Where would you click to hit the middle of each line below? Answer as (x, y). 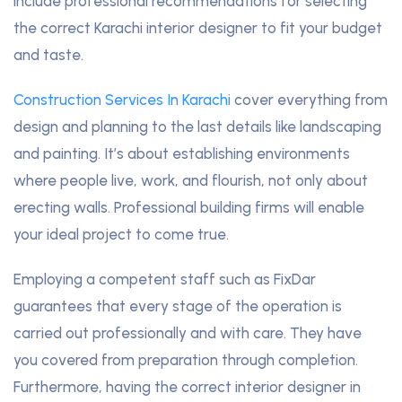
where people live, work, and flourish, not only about (191, 181)
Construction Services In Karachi (122, 100)
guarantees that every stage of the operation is (178, 306)
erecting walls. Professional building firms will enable (189, 208)
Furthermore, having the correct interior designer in (187, 387)
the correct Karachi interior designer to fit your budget (198, 28)
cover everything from (309, 100)
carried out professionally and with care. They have (188, 333)
